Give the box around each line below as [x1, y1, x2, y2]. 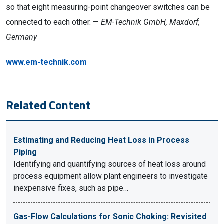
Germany [6, 32, 37, 42]
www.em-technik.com [6, 57, 87, 67]
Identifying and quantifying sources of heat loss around [13, 159, 206, 169]
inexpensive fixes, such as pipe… [13, 183, 128, 193]
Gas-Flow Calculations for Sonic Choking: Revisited [13, 212, 206, 221]
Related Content [6, 96, 91, 114]
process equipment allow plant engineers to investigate [13, 171, 208, 181]
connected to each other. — [6, 17, 101, 27]
